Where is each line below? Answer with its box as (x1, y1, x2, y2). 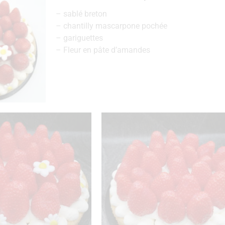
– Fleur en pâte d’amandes (55, 45, 150, 55)
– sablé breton (55, 9, 107, 19)
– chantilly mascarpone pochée (55, 21, 167, 31)
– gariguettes (55, 33, 103, 43)
